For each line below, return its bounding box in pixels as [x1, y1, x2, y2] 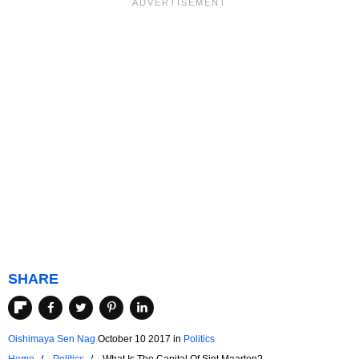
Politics [184, 333, 215, 345]
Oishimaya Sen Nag [8, 333, 95, 345]
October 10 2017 [98, 333, 171, 345]
